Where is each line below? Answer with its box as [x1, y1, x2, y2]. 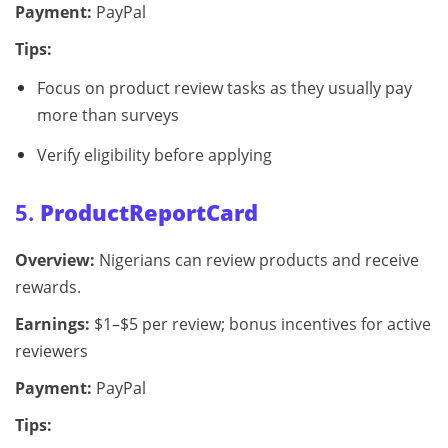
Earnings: [15, 313, 90, 336]
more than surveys [36, 104, 179, 127]
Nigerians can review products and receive [95, 249, 419, 272]
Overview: [15, 249, 95, 272]
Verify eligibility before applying [36, 144, 272, 167]
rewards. [15, 276, 81, 299]
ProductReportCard [40, 198, 258, 228]
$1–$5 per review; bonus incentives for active [90, 313, 431, 336]
